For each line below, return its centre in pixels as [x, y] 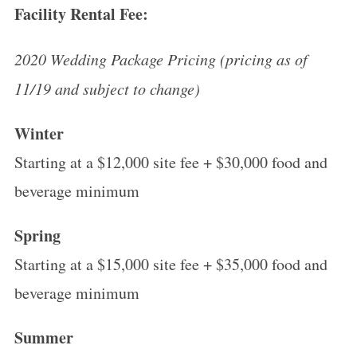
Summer [43, 337]
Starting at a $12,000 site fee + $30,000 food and [171, 162]
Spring [37, 235]
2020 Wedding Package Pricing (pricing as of [161, 59]
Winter [39, 133]
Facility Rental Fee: [81, 14]
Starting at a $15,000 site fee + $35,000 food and [171, 264]
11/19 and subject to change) [107, 88]
